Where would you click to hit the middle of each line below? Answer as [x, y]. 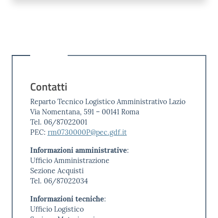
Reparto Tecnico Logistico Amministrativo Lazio [108, 101]
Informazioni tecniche [67, 199]
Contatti [48, 86]
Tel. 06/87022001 [58, 122]
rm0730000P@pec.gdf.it [87, 132]
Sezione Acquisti [57, 171]
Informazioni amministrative [78, 150]
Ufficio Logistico [58, 209]
